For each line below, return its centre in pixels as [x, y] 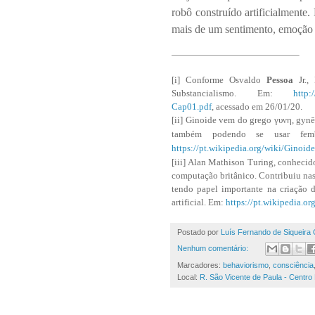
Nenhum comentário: [214, 248]
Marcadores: [200, 265]
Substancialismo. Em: [232, 93]
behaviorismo [246, 265]
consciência [293, 265]
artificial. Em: [199, 202]
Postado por [199, 232]
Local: [188, 277]
